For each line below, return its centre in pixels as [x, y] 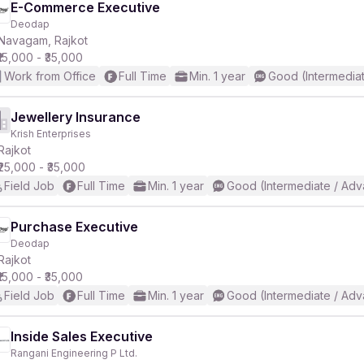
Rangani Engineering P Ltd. [74, 353]
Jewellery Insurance [76, 117]
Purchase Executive [74, 227]
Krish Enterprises [51, 134]
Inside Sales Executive [82, 336]
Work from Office [50, 76]
